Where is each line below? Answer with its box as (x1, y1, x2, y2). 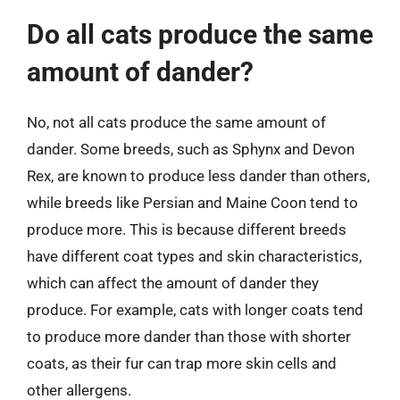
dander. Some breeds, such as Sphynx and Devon (27, 140, 354, 158)
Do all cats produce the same (27, 19, 373, 50)
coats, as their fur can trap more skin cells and (27, 354, 337, 372)
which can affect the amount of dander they (27, 274, 319, 292)
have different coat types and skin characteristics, (27, 247, 362, 265)
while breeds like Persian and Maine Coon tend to (27, 194, 358, 212)
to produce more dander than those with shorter (27, 328, 351, 346)
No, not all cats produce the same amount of (27, 113, 326, 131)
